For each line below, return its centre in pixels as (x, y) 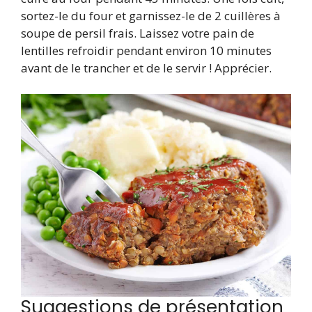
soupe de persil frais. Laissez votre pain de (138, 33)
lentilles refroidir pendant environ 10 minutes (146, 50)
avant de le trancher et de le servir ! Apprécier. (146, 68)
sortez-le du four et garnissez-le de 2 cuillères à (151, 15)
